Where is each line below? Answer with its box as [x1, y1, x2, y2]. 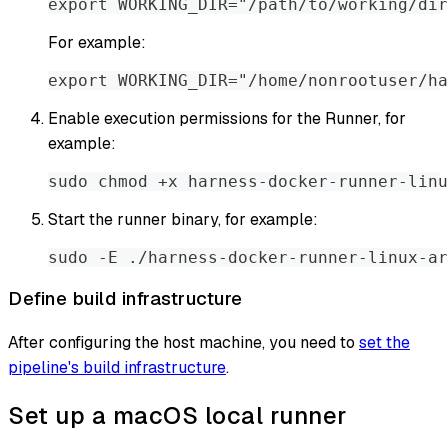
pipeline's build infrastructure [8, 356, 226, 378]
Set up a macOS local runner [8, 399, 347, 431]
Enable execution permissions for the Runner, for [48, 108, 406, 130]
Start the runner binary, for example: [48, 209, 318, 231]
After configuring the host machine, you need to [8, 331, 359, 353]
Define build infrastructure [8, 286, 243, 312]
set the [359, 331, 410, 353]
